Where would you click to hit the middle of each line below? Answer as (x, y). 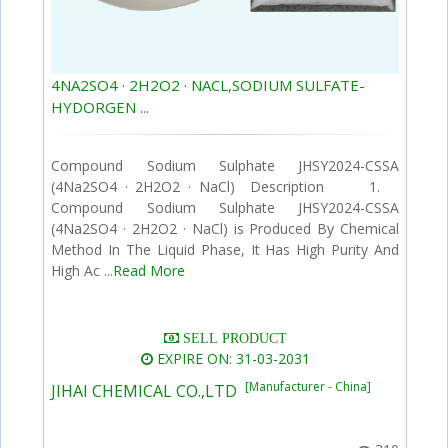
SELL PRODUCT (232, 338)
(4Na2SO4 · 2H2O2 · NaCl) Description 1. (225, 187)
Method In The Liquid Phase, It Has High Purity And (225, 250)
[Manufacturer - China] (308, 387)
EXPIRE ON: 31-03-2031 (231, 359)
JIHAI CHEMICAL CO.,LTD (148, 391)
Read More (149, 271)
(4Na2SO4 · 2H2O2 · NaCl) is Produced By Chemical (225, 229)
